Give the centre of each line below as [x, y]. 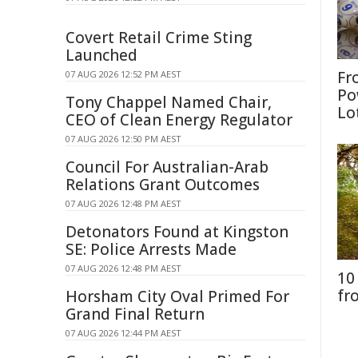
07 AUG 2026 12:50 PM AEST [123, 139]
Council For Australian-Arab [167, 167]
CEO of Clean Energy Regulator [179, 120]
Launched [101, 55]
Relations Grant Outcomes [163, 185]
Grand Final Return [135, 314]
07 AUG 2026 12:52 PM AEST [123, 74]
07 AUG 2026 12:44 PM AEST [123, 333]
